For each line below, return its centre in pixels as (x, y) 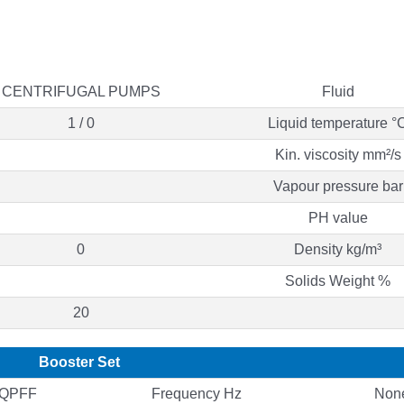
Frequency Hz (197, 393)
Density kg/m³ (338, 249)
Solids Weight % (338, 280)
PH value (338, 217)
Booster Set (79, 362)
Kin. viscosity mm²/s (338, 154)
